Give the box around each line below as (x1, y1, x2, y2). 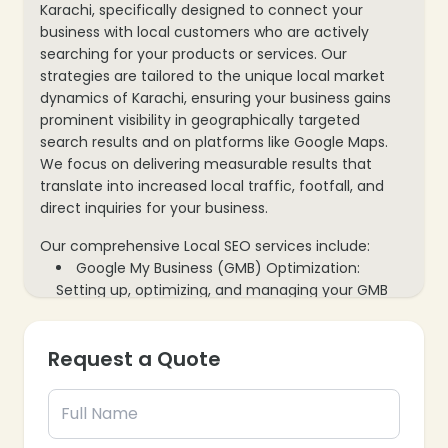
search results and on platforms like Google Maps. (40, 131, 388, 152)
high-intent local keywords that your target (56, 367, 359, 388)
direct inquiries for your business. (40, 197, 268, 218)
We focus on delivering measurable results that (40, 153, 372, 174)
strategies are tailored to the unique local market (40, 65, 385, 86)
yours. (56, 411, 97, 432)
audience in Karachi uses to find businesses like (56, 389, 386, 410)
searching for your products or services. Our (40, 43, 347, 64)
